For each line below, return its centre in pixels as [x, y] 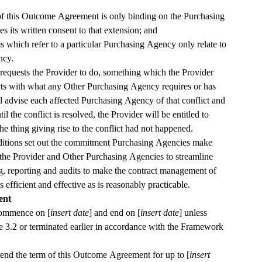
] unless [193, 213]
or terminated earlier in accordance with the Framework [120, 227]
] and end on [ [115, 213]
